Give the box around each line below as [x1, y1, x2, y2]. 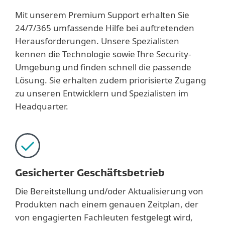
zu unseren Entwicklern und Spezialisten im [15, 87, 188, 99]
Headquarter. [15, 100, 68, 112]
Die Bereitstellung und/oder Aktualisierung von [15, 185, 203, 197]
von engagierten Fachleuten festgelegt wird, [15, 211, 193, 223]
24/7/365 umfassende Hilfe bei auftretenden [15, 22, 194, 34]
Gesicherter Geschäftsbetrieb [15, 168, 165, 178]
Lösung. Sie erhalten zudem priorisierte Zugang [15, 74, 206, 86]
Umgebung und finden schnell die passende [15, 61, 191, 73]
